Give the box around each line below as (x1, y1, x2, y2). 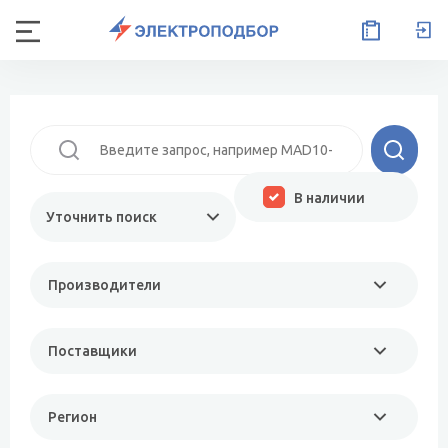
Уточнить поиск (46, 209, 157, 225)
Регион (48, 409, 97, 425)
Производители (48, 277, 161, 293)
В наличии (294, 190, 365, 206)
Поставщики (48, 343, 137, 359)
